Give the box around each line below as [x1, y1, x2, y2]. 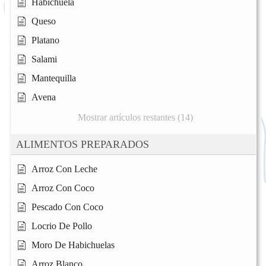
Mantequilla [31, 72, 76, 83]
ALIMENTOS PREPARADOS [16, 138, 149, 150]
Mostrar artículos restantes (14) [77, 112, 193, 122]
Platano [31, 34, 59, 45]
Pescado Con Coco [31, 201, 103, 212]
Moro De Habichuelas [31, 239, 115, 250]
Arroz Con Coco [31, 182, 94, 193]
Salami [31, 53, 57, 64]
